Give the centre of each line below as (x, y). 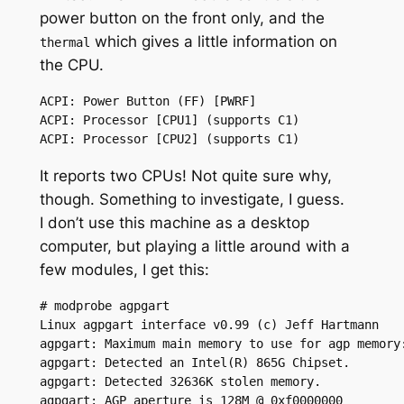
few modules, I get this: (124, 269)
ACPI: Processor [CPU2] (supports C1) (169, 139)
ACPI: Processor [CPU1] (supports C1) (169, 120)
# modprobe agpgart (104, 305)
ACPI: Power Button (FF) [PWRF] (147, 101)
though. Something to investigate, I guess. (192, 199)
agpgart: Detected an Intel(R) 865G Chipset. (194, 362)
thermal (64, 43)
